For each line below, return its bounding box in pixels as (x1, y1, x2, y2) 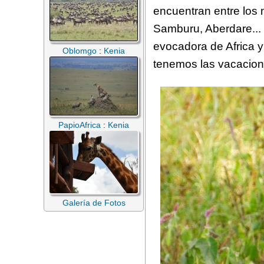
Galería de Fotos (62, 198, 126, 207)
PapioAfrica (58, 120, 101, 130)
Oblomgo (62, 46, 97, 55)
